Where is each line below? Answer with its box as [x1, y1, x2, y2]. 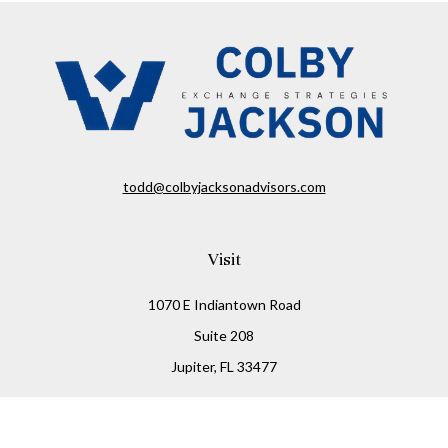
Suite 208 [194, 327, 254, 345]
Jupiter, [171, 358, 217, 376]
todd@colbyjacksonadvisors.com [122, 178, 326, 196]
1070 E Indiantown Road [147, 296, 301, 314]
